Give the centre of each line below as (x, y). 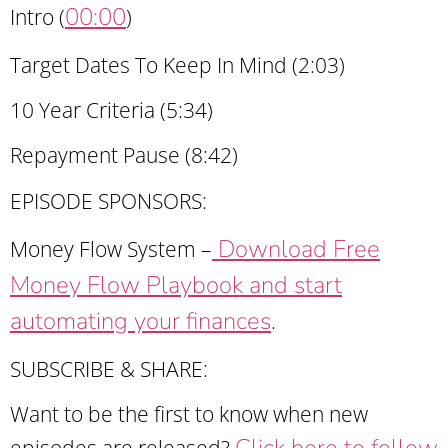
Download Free (296, 249)
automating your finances (140, 321)
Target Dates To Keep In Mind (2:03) (177, 64)
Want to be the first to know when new (189, 413)
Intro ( (37, 17)
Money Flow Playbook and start (176, 285)
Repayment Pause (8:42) (124, 155)
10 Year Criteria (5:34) (111, 109)
